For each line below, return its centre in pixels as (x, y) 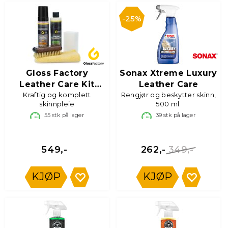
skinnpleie (57, 104)
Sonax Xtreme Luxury (168, 73)
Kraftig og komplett (57, 95)
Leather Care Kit (57, 84)
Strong (57, 95)
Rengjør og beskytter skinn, (168, 95)
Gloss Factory (57, 73)
